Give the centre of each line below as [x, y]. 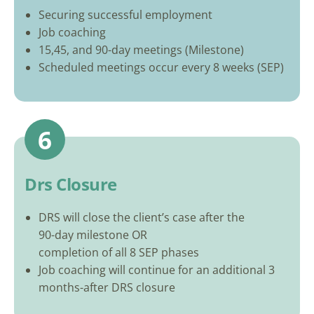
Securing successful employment [125, 15]
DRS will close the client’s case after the [142, 218]
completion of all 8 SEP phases [119, 253]
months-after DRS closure [107, 288]
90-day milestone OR [93, 235]
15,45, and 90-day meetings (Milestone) [141, 50]
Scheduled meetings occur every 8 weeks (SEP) [161, 68]
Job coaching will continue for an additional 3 [157, 270]
